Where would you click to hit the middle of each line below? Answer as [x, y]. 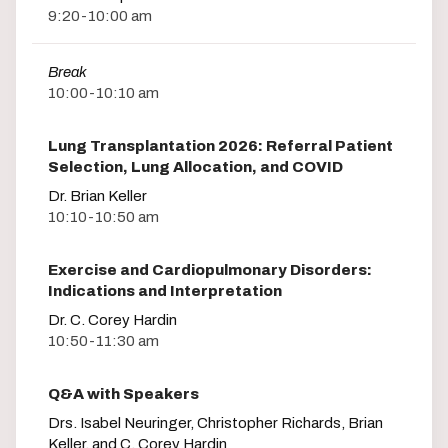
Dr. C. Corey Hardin [112, 319]
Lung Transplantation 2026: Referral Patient [220, 145]
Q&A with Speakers [123, 393]
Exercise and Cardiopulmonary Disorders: [210, 269]
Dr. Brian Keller [97, 195]
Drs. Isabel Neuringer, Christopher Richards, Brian [215, 422]
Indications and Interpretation [165, 290]
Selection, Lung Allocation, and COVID [195, 166]
